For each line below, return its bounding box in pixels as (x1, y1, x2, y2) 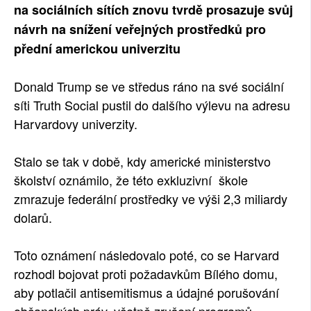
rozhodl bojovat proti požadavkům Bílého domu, (14, 264, 278, 283)
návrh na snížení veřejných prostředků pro (14, 20, 266, 38)
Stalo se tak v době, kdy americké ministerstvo (14, 152, 271, 170)
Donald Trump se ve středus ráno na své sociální (14, 77, 284, 95)
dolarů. (14, 208, 52, 226)
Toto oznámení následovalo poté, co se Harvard (14, 246, 279, 264)
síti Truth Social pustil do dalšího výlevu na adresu (14, 96, 290, 114)
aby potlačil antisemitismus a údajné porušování (14, 283, 279, 301)
